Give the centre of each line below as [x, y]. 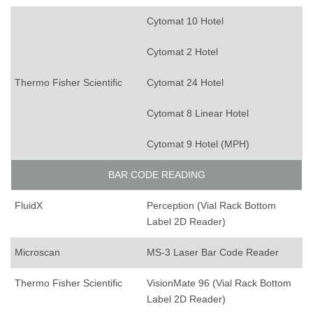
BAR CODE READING [156, 175]
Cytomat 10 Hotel [185, 21]
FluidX [29, 206]
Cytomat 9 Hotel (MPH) [198, 144]
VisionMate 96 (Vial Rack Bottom [219, 283]
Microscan [37, 253]
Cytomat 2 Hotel [182, 52]
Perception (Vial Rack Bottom [211, 206]
